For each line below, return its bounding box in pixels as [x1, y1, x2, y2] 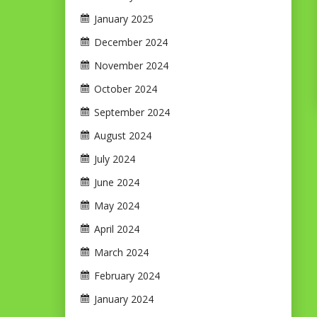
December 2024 [94, 35, 168, 50]
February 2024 [94, 269, 160, 283]
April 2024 [94, 222, 139, 236]
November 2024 [94, 59, 168, 73]
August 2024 [94, 129, 151, 143]
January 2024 [94, 292, 154, 306]
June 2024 [94, 175, 139, 190]
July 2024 [94, 152, 135, 166]
